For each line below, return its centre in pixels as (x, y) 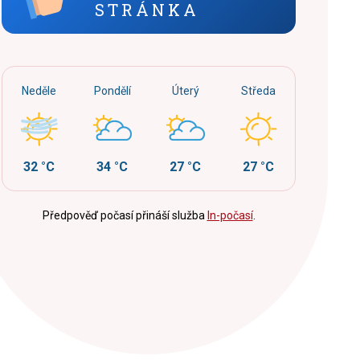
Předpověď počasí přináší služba (125, 215)
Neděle (39, 90)
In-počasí (230, 215)
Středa (258, 90)
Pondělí (112, 90)
